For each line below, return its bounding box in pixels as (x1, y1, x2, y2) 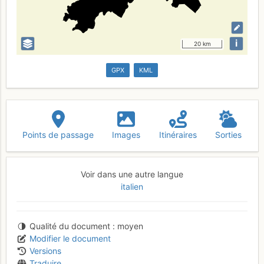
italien (121, 181, 143, 192)
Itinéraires (159, 130, 197, 140)
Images (112, 130, 141, 140)
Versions (29, 245, 61, 256)
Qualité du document (29, 220, 110, 231)
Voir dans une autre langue (81, 169, 183, 179)
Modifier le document (29, 233, 111, 243)
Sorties (214, 130, 242, 140)
